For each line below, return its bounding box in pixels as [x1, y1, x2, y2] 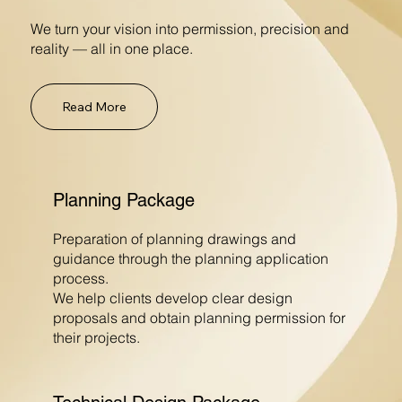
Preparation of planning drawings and [52, 230, 296, 249]
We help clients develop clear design [52, 289, 293, 308]
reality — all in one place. [31, 39, 194, 58]
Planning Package [52, 189, 195, 212]
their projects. [52, 328, 140, 347]
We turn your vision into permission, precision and [31, 20, 350, 39]
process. [52, 269, 109, 288]
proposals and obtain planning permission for [52, 309, 345, 328]
